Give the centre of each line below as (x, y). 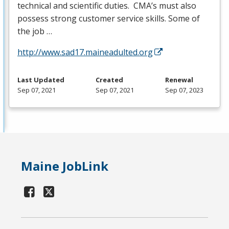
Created (109, 79)
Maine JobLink (65, 166)
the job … (35, 31)
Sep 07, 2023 (184, 90)
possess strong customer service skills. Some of (109, 18)
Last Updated (41, 79)
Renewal (179, 79)
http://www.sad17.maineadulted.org (85, 52)
